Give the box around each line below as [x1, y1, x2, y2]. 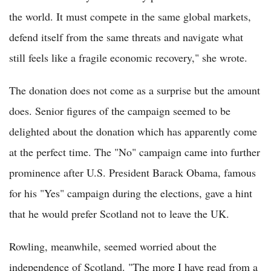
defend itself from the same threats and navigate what [9, 29, 243, 44]
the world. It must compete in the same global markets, [9, 8, 251, 24]
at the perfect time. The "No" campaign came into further [9, 144, 260, 159]
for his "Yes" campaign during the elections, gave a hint [9, 185, 252, 200]
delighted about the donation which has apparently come [9, 123, 257, 139]
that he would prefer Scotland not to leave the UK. [9, 206, 229, 221]
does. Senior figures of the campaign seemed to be [9, 103, 230, 118]
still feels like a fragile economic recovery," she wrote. [9, 50, 247, 65]
